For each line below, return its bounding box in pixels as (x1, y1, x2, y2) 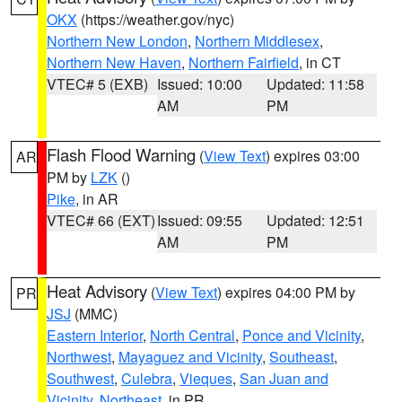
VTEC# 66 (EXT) (47, 210, 155, 231)
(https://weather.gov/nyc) (77, 9, 234, 30)
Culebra (121, 368, 172, 389)
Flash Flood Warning (47, 143, 196, 166)
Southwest (47, 368, 114, 389)
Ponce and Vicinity (242, 325, 361, 345)
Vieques (179, 368, 232, 389)
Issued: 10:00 (156, 74, 242, 94)
